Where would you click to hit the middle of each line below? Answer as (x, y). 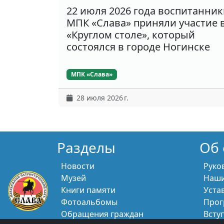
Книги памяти (88, 190)
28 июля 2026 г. (100, 98)
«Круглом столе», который (131, 34)
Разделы (86, 147)
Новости (78, 166)
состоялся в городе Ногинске (138, 46)
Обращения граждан (102, 214)
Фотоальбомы (89, 202)
